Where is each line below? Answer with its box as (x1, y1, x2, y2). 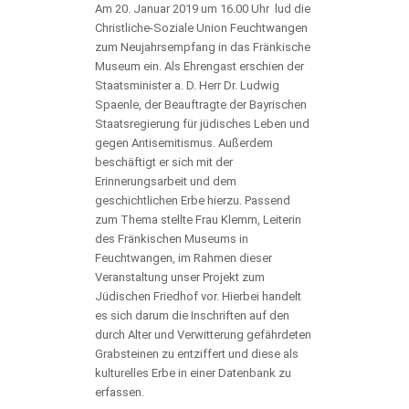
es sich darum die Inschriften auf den (95, 309, 289, 323)
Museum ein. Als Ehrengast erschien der (95, 59, 304, 74)
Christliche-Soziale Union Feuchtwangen (95, 21, 308, 36)
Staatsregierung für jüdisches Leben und (95, 117, 309, 131)
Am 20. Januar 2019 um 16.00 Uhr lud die (95, 2, 310, 16)
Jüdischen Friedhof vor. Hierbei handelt (95, 289, 301, 304)
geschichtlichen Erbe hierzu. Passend (95, 194, 290, 208)
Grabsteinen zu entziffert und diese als (95, 347, 299, 362)
